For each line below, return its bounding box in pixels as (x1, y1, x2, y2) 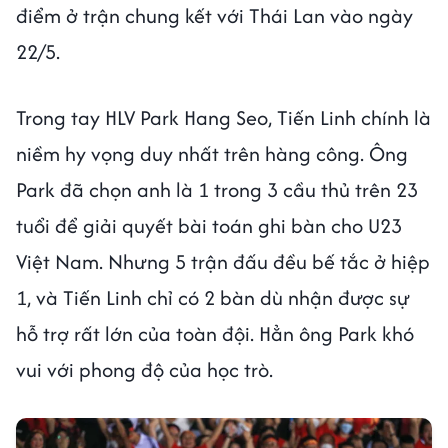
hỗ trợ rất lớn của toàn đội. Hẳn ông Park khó (16, 319, 414, 349)
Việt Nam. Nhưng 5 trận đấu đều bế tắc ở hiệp (16, 247, 430, 277)
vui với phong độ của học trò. (16, 355, 273, 385)
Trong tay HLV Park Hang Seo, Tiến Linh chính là (16, 103, 431, 133)
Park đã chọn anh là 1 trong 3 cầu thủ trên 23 (16, 175, 418, 205)
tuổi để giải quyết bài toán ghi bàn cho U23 (16, 211, 402, 241)
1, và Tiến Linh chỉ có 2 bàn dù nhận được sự (16, 283, 410, 313)
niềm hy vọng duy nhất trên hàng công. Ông (16, 139, 408, 169)
